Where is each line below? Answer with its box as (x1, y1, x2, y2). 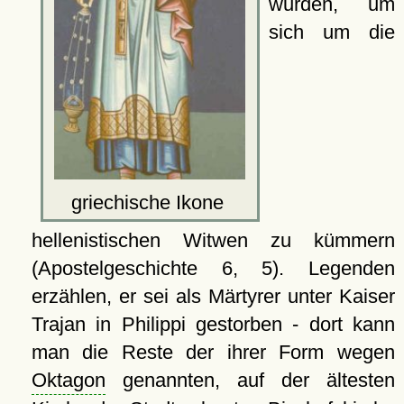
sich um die (268, 21, 395, 43)
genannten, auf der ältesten (105, 368, 395, 391)
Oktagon (31, 368, 106, 391)
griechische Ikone (70, 190, 229, 214)
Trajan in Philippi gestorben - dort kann (31, 312, 395, 335)
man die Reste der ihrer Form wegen (31, 340, 395, 363)
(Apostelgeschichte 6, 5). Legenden (31, 256, 395, 280)
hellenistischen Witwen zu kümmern (31, 228, 395, 252)
